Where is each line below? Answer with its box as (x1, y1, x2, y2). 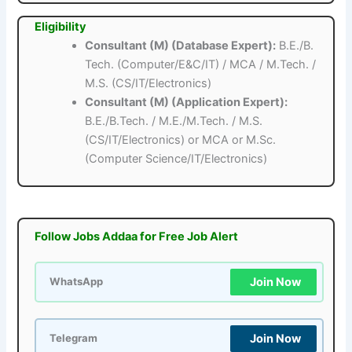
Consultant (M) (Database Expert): (85, 38, 277, 53)
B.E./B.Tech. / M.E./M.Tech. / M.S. (85, 114, 263, 129)
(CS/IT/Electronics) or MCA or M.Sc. (85, 133, 277, 148)
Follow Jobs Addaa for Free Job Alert (35, 229, 239, 244)
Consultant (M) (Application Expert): (85, 95, 288, 110)
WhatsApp (49, 275, 104, 288)
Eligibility (35, 20, 87, 35)
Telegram (49, 332, 98, 344)
